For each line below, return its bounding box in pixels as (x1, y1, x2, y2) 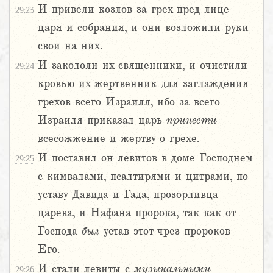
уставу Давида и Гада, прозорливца (38, 188, 218, 201)
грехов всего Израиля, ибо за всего (38, 96, 220, 108)
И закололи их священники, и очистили (38, 59, 247, 72)
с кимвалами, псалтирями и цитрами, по (38, 170, 248, 183)
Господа (38, 225, 82, 238)
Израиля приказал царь (38, 114, 166, 127)
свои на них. (38, 40, 102, 52)
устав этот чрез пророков (99, 225, 230, 238)
